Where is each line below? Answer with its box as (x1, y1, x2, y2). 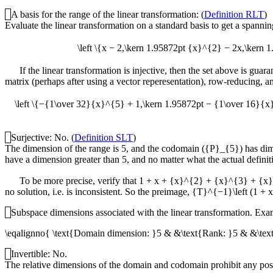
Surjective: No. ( (11, 132, 74, 143)
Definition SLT (74, 132, 133, 143)
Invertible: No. (11, 249, 67, 260)
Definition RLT (204, 9, 264, 20)
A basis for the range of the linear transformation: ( (11, 9, 204, 20)
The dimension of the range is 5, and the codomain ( (5, 143, 205, 154)
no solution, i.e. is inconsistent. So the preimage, (5, 186, 192, 197)
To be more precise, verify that (19, 175, 139, 186)
